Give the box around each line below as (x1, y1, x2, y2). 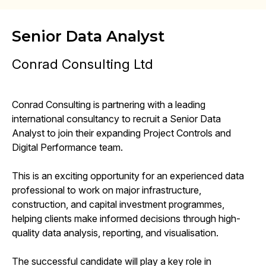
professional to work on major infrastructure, (12, 183, 201, 196)
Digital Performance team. (12, 141, 123, 153)
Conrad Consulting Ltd (12, 55, 153, 72)
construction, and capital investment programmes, (12, 198, 224, 210)
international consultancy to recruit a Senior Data (12, 112, 221, 125)
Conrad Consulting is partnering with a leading (12, 98, 205, 110)
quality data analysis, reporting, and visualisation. (12, 226, 218, 239)
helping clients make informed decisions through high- (12, 212, 240, 224)
